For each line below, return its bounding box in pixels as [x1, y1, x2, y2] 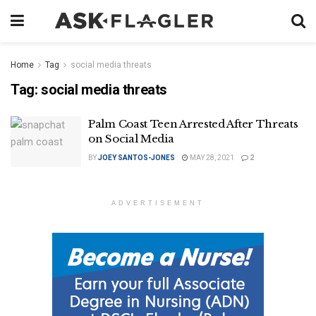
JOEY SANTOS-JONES [98, 154, 175, 162]
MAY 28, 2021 [188, 154, 234, 162]
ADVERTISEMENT [111, 199, 205, 207]
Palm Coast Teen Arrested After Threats [88, 117, 298, 130]
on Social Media [88, 132, 174, 145]
